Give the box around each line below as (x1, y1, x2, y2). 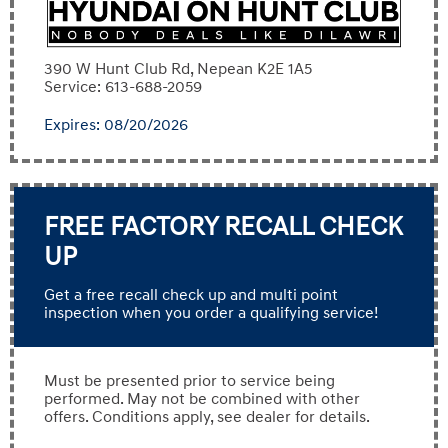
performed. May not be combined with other (44, 388, 360, 409)
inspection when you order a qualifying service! (44, 302, 378, 323)
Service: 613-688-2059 (44, 76, 202, 97)
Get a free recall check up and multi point (44, 284, 338, 305)
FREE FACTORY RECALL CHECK (44, 210, 403, 243)
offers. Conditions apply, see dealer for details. (44, 406, 370, 427)
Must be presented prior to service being (44, 370, 335, 391)
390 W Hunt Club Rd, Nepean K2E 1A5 (44, 58, 312, 79)
